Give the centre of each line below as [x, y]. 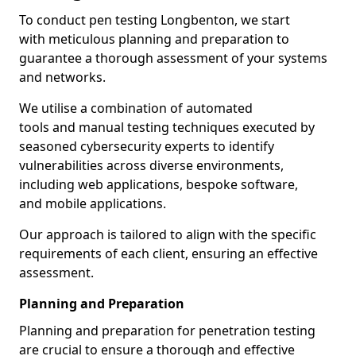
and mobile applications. [93, 203]
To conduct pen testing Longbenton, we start [155, 20]
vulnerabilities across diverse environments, [151, 165]
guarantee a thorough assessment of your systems [173, 58]
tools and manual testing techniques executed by [167, 127]
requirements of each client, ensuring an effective [168, 253]
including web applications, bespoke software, [159, 184]
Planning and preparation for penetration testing [167, 331]
